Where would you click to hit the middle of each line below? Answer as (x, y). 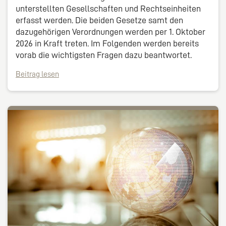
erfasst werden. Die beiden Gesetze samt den (99, 20)
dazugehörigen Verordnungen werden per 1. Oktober (110, 32)
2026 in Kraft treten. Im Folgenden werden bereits (107, 43)
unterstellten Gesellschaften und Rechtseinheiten (108, 8)
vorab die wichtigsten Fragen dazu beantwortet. (104, 55)
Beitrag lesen (37, 74)
